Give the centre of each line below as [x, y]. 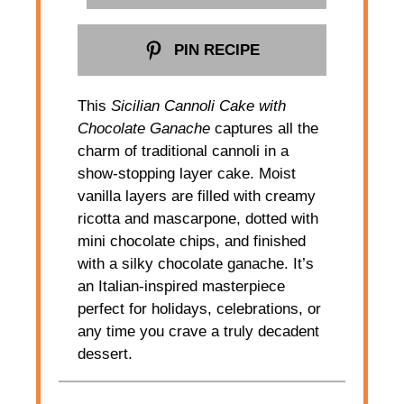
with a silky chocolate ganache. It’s [196, 263]
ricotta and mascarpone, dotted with [198, 218]
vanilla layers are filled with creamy [197, 196]
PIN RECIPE [214, 50]
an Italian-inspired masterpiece [182, 286]
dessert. [106, 353]
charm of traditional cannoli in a [184, 151]
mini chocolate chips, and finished [192, 241]
